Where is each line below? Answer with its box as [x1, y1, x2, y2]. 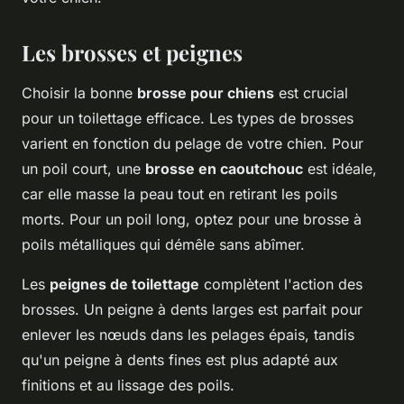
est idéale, [303, 160, 377, 179]
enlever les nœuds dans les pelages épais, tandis [22, 326, 354, 344]
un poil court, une [22, 160, 145, 179]
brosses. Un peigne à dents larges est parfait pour [22, 300, 363, 319]
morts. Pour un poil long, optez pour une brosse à [22, 210, 362, 229]
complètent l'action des [199, 275, 363, 294]
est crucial [274, 84, 348, 103]
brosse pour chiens [137, 84, 274, 103]
